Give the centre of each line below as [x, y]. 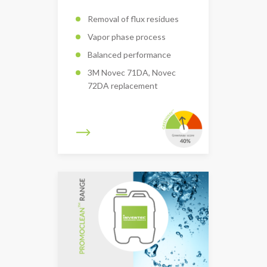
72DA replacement [123, 85]
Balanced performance [129, 54]
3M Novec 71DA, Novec [132, 72]
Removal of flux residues [133, 18]
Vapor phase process [127, 36]
